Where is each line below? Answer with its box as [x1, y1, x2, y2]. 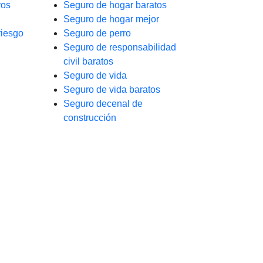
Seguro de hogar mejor [63, 14, 159, 24]
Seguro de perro [63, 28, 131, 38]
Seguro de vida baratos [63, 85, 160, 95]
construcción [63, 113, 116, 123]
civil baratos [63, 56, 113, 66]
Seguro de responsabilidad [63, 42, 176, 52]
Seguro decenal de [63, 99, 143, 109]
